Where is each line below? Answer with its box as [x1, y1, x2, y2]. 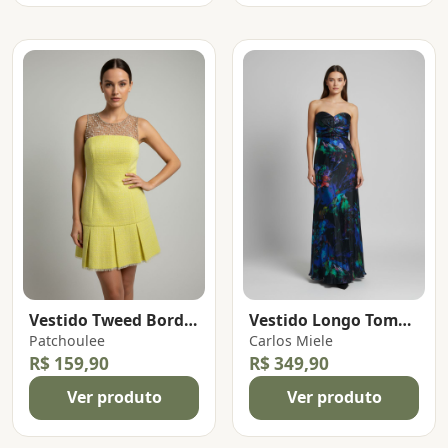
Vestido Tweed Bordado [184, 308, 197, 331]
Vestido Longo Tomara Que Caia [398, 308, 411, 331]
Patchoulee [29, 330, 105, 350]
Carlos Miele [249, 330, 333, 350]
